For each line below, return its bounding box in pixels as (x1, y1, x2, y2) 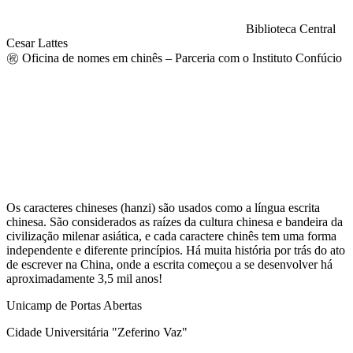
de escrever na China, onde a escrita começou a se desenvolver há (6, 257, 333, 271)
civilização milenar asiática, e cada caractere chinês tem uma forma (6, 229, 336, 243)
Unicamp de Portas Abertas (6, 298, 142, 312)
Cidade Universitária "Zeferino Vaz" (6, 325, 188, 339)
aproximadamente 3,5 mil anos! (6, 271, 162, 285)
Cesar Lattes (6, 35, 68, 50)
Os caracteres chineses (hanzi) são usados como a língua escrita (6, 200, 320, 214)
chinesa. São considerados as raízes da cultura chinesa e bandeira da (6, 214, 343, 229)
